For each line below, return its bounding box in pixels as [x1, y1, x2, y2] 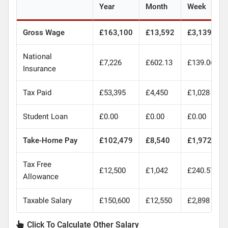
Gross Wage [22, 27, 65, 37]
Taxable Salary [22, 195, 72, 205]
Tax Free [22, 159, 51, 169]
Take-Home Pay [22, 135, 77, 145]
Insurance [22, 64, 56, 73]
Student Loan [22, 111, 68, 121]
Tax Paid [22, 88, 51, 97]
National [22, 51, 52, 61]
